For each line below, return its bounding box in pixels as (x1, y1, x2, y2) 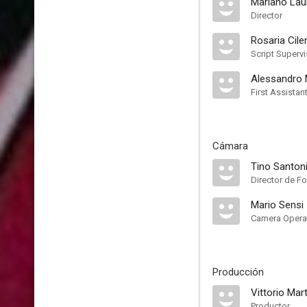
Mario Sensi (251, 199, 304, 211)
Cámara (212, 140, 248, 152)
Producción (212, 266, 264, 278)
